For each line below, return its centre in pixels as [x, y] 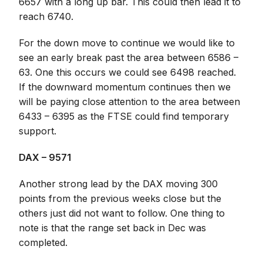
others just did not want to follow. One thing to [122, 213]
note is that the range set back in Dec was [113, 228]
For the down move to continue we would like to [127, 43]
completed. [43, 242]
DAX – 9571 [45, 157]
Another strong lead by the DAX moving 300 [119, 184]
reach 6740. [46, 16]
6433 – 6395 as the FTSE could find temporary [124, 116]
